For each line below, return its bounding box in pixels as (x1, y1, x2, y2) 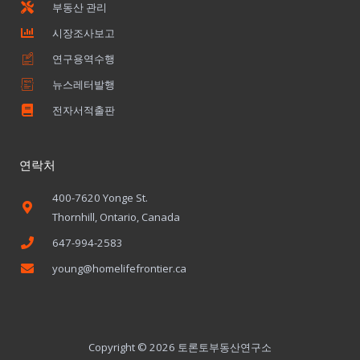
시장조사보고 (52, 26, 115, 41)
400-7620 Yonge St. (52, 190, 148, 206)
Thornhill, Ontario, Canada (52, 210, 180, 225)
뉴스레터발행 (52, 77, 115, 92)
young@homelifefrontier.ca (52, 261, 186, 276)
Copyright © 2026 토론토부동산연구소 (88, 340, 272, 355)
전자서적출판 (52, 103, 115, 118)
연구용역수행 (52, 51, 115, 67)
